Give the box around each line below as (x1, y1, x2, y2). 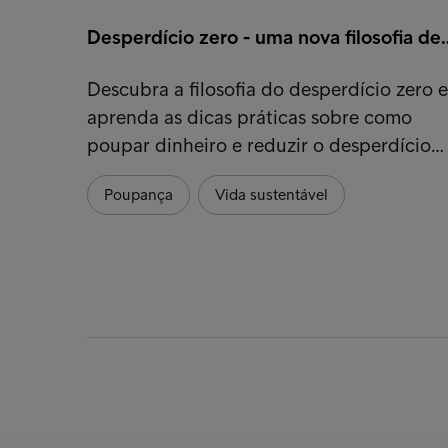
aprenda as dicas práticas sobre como (87, 104, 412, 129)
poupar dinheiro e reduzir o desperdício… (87, 132, 444, 157)
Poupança (104, 184, 173, 204)
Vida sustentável (215, 184, 328, 204)
